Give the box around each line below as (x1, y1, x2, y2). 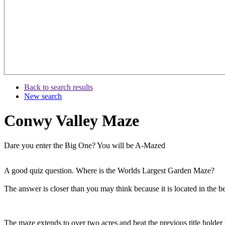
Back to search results (24, 82, 93, 91)
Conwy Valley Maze (4, 111, 139, 130)
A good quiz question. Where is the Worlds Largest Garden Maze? (4, 166, 214, 175)
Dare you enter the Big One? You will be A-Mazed (4, 141, 165, 150)
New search (24, 91, 62, 100)
